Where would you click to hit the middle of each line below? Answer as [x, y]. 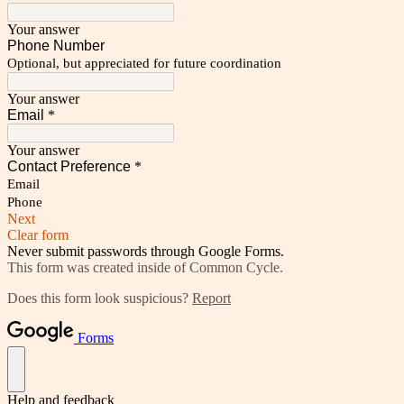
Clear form [38, 234]
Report [211, 298]
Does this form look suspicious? [100, 298]
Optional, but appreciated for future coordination [144, 63]
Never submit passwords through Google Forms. [146, 251]
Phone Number [56, 45]
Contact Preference [69, 166]
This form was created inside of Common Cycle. [145, 267]
